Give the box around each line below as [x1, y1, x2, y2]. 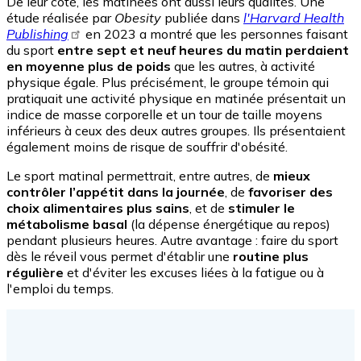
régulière [6, 264, 64, 281]
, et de [189, 200, 228, 217]
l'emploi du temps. [6, 280, 114, 297]
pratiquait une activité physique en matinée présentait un [6, 90, 346, 107]
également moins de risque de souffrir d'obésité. [6, 139, 288, 156]
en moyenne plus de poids [6, 58, 171, 75]
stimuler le [228, 200, 295, 217]
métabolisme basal [6, 216, 127, 233]
